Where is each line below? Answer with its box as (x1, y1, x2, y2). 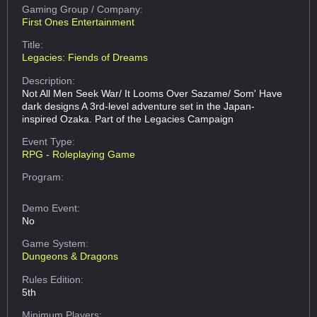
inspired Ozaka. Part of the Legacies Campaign (22, 113, 234, 125)
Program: (22, 171, 64, 183)
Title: (22, 39, 44, 51)
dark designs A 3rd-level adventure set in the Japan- (22, 100, 255, 112)
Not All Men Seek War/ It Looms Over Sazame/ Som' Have (22, 87, 283, 99)
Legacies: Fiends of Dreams (22, 52, 149, 64)
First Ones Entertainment (22, 16, 135, 28)
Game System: (22, 238, 89, 250)
